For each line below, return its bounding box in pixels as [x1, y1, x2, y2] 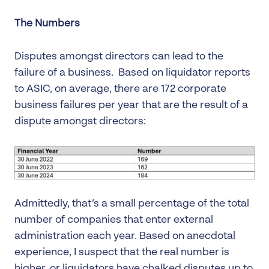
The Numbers [14, 19, 80, 29]
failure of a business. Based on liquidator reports [14, 68, 250, 78]
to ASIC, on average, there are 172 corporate [14, 84, 226, 94]
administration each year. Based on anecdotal [14, 231, 235, 241]
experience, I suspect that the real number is [14, 247, 229, 258]
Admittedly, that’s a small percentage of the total [14, 198, 249, 209]
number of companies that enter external [14, 214, 213, 225]
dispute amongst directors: [14, 116, 146, 127]
